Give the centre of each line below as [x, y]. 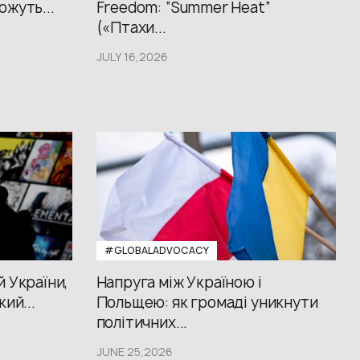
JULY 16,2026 [132, 57]
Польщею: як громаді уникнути [207, 303]
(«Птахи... [131, 28]
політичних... [142, 323]
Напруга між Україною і [179, 282]
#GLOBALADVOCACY [156, 250]
